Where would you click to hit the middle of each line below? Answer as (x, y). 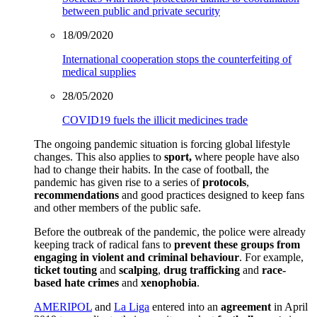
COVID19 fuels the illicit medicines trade (155, 120)
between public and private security (141, 11)
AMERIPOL (63, 307)
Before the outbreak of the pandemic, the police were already (170, 232)
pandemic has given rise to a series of (118, 183)
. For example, (271, 258)
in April (289, 307)
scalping (138, 270)
